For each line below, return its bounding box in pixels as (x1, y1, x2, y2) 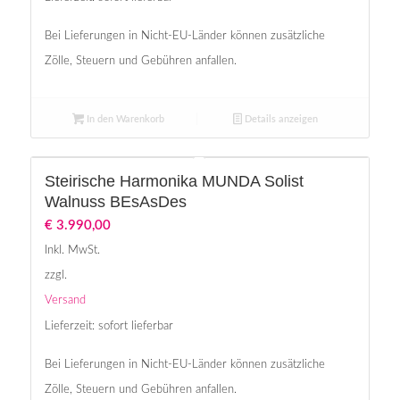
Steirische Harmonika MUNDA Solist (44, 172, 304, 191)
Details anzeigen (241, 114, 318, 125)
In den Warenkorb (83, 114, 164, 125)
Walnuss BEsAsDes (44, 193, 187, 212)
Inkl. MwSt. (44, 245, 100, 256)
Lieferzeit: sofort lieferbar (44, 321, 173, 332)
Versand (44, 295, 86, 306)
